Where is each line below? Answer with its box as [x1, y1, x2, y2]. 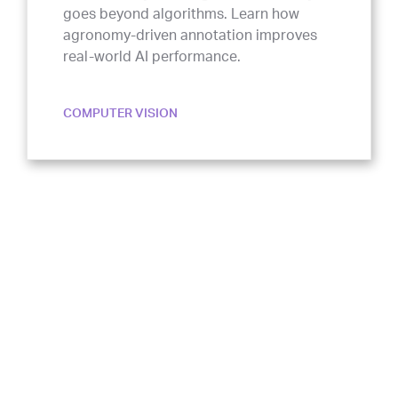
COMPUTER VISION [63, 92, 178, 104]
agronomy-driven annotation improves [63, 12, 317, 27]
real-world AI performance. [63, 34, 241, 48]
